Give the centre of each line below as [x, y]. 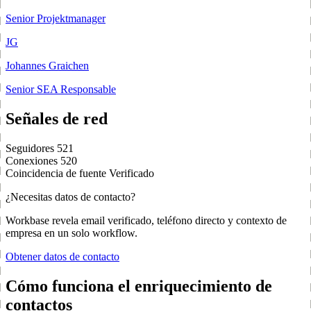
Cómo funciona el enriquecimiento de [139, 286]
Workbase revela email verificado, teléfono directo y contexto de [146, 221]
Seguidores [30, 149]
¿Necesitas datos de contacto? [70, 197]
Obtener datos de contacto [62, 257]
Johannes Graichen [47, 66]
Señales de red [57, 119]
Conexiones [32, 161]
